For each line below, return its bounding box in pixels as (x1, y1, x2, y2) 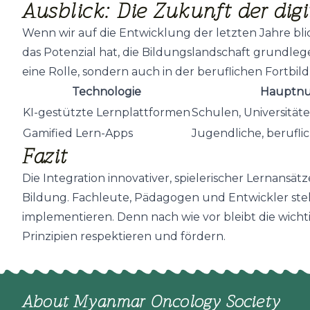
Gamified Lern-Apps (23, 126, 133, 140)
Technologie (72, 84, 141, 98)
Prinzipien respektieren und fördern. (22, 229, 226, 243)
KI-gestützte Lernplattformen (23, 105, 190, 119)
